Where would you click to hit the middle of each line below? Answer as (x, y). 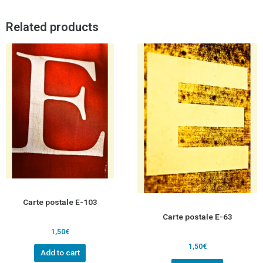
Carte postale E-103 (60, 202)
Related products (52, 27)
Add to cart (60, 253)
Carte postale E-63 (197, 216)
